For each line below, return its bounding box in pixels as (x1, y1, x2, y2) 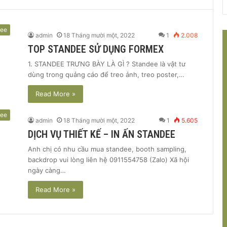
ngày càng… (28, 166, 66, 174)
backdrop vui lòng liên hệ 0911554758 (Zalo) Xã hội (28, 155, 189, 164)
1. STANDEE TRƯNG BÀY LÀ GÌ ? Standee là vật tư (28, 59, 185, 68)
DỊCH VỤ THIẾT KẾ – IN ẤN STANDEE (28, 128, 175, 140)
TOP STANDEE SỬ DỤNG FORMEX (28, 43, 164, 55)
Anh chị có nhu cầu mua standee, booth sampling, (28, 144, 186, 153)
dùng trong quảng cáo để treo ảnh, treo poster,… (28, 70, 184, 79)
